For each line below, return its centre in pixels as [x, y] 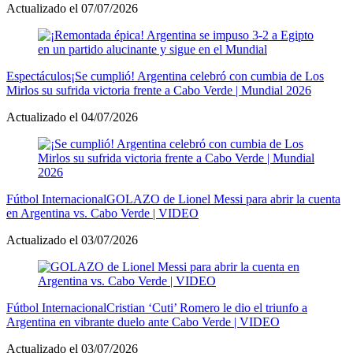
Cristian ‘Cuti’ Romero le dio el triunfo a [207, 307]
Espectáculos [39, 76]
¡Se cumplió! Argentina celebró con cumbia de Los [197, 76]
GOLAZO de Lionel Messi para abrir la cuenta [223, 199]
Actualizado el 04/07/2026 [72, 117]
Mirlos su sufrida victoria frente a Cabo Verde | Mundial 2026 [159, 90]
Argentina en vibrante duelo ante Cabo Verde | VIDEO [143, 321]
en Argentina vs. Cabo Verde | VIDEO [102, 213]
